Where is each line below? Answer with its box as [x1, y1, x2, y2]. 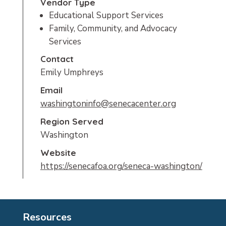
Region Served [40, 116, 103, 127]
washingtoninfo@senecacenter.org [40, 97, 176, 109]
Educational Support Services [48, 9, 163, 21]
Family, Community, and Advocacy [48, 22, 177, 34]
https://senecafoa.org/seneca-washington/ [40, 160, 202, 172]
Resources [22, 210, 72, 224]
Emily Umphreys [40, 66, 103, 78]
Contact [40, 53, 74, 64]
